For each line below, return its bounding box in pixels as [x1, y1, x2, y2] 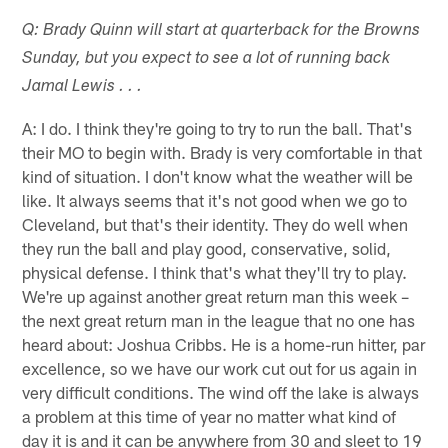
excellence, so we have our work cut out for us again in [22, 357, 418, 378]
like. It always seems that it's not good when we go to [22, 189, 408, 210]
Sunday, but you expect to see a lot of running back [22, 50, 391, 68]
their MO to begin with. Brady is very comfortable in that [22, 141, 423, 162]
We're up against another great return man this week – [22, 285, 410, 306]
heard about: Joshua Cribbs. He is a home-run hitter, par [22, 333, 426, 354]
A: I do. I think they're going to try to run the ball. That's [22, 117, 413, 138]
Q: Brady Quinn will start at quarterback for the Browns [22, 22, 421, 40]
